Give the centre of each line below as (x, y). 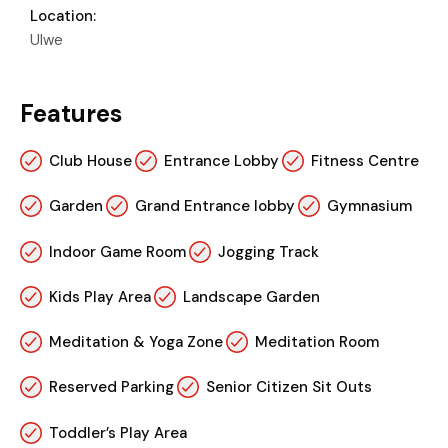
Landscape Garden (251, 296)
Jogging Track (268, 251)
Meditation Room (317, 342)
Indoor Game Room (117, 251)
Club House (90, 161)
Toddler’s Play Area (118, 432)
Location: (63, 16)
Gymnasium (369, 206)
